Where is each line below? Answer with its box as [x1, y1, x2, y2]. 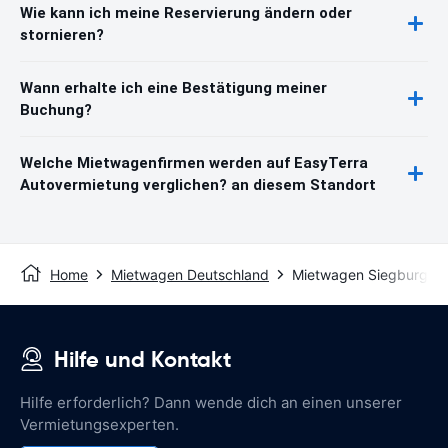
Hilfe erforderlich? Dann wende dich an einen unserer [20, 392, 402, 412]
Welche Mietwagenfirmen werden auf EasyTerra [20, 153, 368, 172]
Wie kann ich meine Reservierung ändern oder [20, 3, 352, 22]
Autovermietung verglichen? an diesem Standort [20, 175, 376, 194]
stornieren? [20, 25, 104, 44]
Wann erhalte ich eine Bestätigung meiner [20, 78, 327, 97]
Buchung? [20, 100, 92, 119]
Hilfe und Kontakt [54, 345, 231, 373]
